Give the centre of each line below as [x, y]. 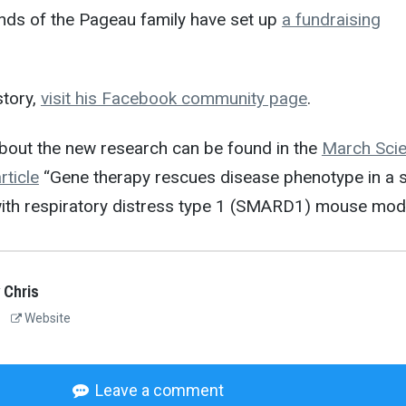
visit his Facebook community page [174, 98]
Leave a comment [159, 391]
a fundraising [331, 20]
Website [46, 319]
